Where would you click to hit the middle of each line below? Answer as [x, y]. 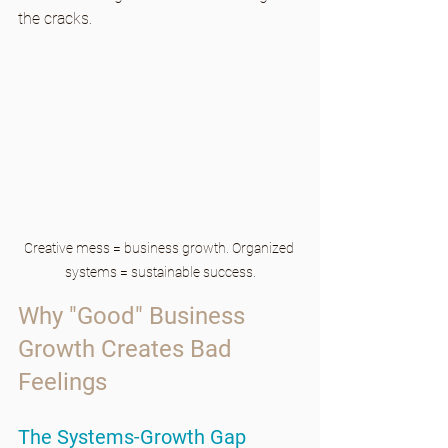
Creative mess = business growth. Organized [160, 248]
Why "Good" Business [134, 316]
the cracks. [55, 18]
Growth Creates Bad [128, 349]
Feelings [62, 382]
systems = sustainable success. [160, 272]
